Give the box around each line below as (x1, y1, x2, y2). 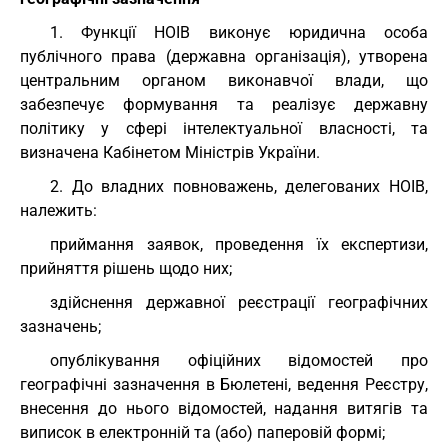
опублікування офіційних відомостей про (50, 351, 428, 370)
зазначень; (20, 317, 101, 336)
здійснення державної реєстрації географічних (50, 293, 428, 312)
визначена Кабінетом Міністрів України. (20, 143, 320, 162)
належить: (20, 201, 97, 220)
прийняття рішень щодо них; (20, 259, 232, 278)
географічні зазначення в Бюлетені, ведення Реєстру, (20, 375, 428, 394)
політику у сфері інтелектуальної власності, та (20, 119, 428, 138)
